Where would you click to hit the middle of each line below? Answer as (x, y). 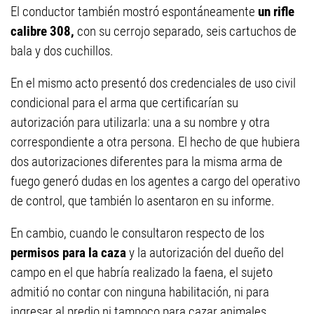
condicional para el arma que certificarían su (124, 103)
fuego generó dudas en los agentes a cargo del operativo (155, 182)
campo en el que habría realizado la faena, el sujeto (142, 273)
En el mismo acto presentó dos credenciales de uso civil (153, 83)
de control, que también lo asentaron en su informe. (143, 201)
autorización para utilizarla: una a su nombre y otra (140, 123)
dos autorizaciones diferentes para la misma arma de (146, 162)
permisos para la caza (70, 253)
